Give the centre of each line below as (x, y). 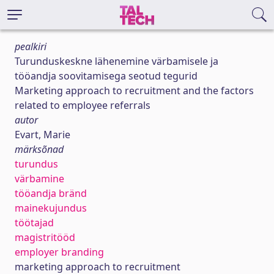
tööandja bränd (51, 193)
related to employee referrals (83, 105)
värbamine (39, 179)
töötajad (34, 223)
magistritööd (45, 237)
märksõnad (39, 149)
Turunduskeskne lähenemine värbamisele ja (117, 61)
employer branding (59, 252)
